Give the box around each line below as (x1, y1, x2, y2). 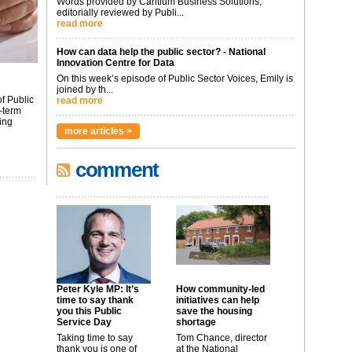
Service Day (57, 317, 112, 328)
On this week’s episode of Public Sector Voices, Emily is (57, 73, 293, 84)
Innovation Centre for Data (57, 57, 174, 68)
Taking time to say (57, 332, 133, 343)
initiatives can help (176, 295, 259, 306)
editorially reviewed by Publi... (57, 7, 184, 18)
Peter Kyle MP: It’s (57, 284, 139, 295)
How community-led (176, 284, 265, 295)
